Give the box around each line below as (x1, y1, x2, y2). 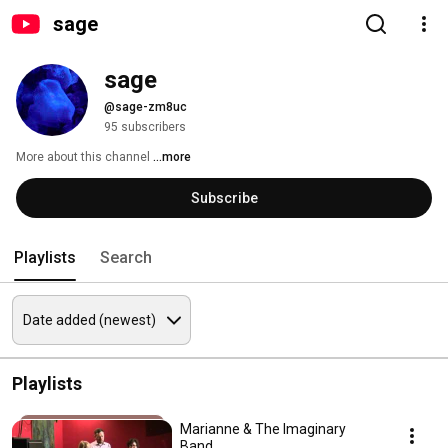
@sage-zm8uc (104, 100, 187, 114)
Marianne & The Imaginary (180, 421, 346, 437)
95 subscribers (104, 120, 186, 134)
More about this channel (16, 150, 150, 164)
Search (100, 248, 152, 267)
